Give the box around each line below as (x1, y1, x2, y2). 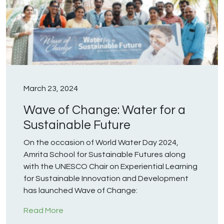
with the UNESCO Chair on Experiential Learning (23, 162, 197, 171)
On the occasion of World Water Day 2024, (23, 138, 178, 147)
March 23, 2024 (23, 84, 78, 93)
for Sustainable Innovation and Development (23, 174, 188, 183)
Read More (23, 206, 63, 215)
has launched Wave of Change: (23, 186, 140, 195)
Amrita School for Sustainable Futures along (23, 150, 185, 159)
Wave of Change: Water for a (23, 103, 185, 117)
